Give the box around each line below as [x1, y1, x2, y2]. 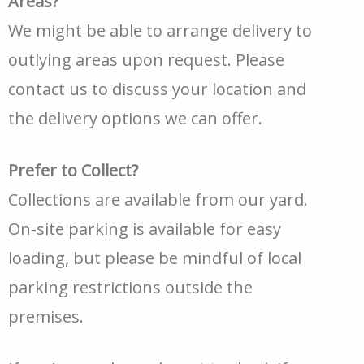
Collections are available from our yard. [8, 188, 308, 210]
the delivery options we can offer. [8, 107, 262, 129]
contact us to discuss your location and [8, 78, 306, 100]
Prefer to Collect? [8, 159, 138, 181]
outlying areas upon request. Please [8, 49, 284, 71]
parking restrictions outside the [8, 276, 253, 298]
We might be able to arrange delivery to [8, 19, 312, 41]
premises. [8, 305, 84, 327]
